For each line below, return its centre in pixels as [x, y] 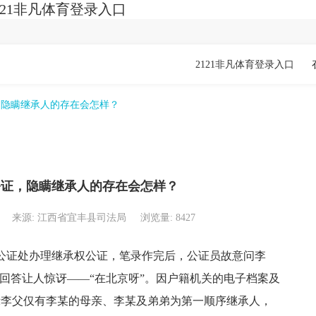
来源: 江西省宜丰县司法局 [69, 218]
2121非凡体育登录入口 [245, 65]
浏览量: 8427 [168, 218]
